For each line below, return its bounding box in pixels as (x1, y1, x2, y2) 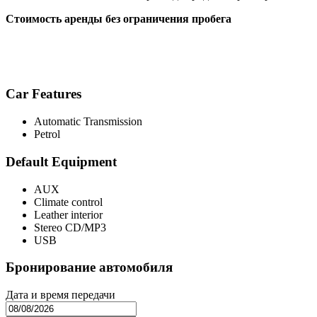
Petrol (34, 128, 60, 141)
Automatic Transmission (34, 115, 142, 128)
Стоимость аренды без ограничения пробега (6, 13, 231, 25)
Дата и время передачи (6, 288, 115, 301)
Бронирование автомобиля (6, 260, 173, 275)
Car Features (6, 86, 81, 102)
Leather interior (34, 208, 103, 221)
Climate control (34, 195, 103, 208)
